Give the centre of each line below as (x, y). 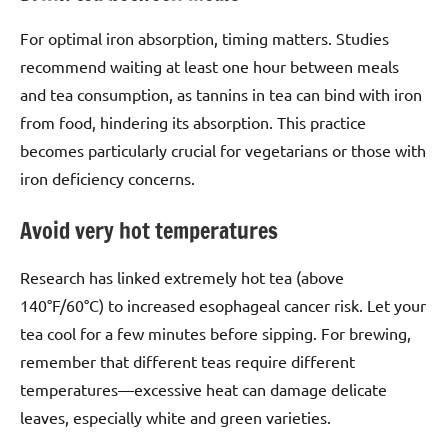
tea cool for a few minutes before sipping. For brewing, (215, 332)
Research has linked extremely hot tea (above (182, 276)
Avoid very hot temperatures (149, 231)
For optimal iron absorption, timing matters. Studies (204, 38)
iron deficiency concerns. (107, 178)
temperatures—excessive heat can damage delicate (203, 388)
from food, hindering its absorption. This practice (193, 122)
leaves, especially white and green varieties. (175, 416)
